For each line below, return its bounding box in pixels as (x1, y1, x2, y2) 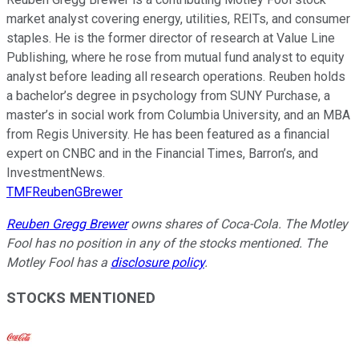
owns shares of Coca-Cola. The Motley (127, 216, 348, 232)
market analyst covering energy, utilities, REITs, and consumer (6, 10, 350, 26)
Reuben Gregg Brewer (6, 216, 127, 232)
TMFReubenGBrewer (6, 184, 123, 200)
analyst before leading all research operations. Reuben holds (6, 68, 345, 84)
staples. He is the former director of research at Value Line (6, 30, 335, 46)
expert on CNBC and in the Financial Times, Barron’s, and (6, 145, 318, 161)
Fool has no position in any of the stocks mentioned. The (6, 235, 327, 251)
